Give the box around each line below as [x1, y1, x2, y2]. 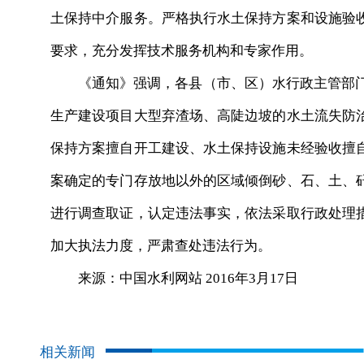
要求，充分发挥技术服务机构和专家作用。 [50, 43, 313, 58]
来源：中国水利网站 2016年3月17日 [50, 271, 298, 286]
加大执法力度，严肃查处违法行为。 [50, 238, 271, 253]
